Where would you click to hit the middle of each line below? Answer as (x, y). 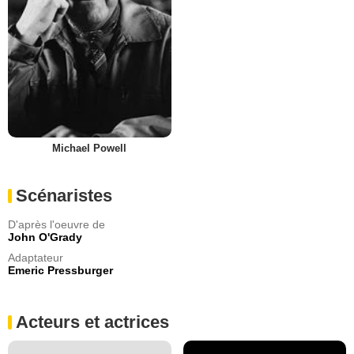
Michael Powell (90, 149)
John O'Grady (45, 237)
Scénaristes (64, 196)
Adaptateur (36, 258)
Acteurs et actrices (92, 322)
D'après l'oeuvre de (56, 225)
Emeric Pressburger (60, 271)
